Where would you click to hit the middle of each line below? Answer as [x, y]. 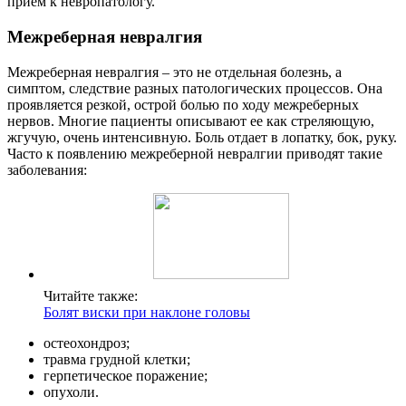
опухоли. [71, 391]
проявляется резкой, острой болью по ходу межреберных [183, 104]
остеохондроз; [87, 343]
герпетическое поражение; [126, 375]
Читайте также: [91, 295]
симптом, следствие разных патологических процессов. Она [195, 88]
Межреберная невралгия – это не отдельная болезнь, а [174, 72]
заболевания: [47, 169]
